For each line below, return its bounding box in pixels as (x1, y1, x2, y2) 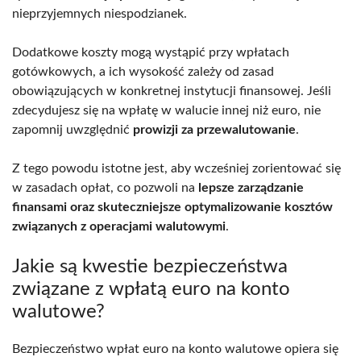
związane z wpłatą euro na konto (12, 279, 290, 299)
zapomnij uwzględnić (12, 122, 133, 136)
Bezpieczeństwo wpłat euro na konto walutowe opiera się (12, 342, 338, 355)
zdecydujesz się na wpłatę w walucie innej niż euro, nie (12, 103, 321, 117)
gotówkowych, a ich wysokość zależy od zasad (12, 64, 274, 78)
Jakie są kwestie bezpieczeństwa (12, 256, 288, 276)
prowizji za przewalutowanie (133, 122, 296, 136)
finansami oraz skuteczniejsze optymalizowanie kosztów (12, 200, 333, 214)
